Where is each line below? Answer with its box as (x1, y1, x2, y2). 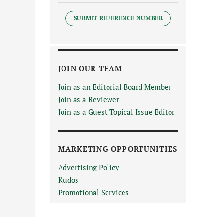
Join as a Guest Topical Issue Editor (58, 107, 175, 117)
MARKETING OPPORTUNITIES (58, 144, 178, 154)
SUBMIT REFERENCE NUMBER (73, 15, 163, 22)
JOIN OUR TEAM (58, 63, 123, 74)
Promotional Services (58, 187, 129, 198)
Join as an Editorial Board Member (58, 82, 171, 92)
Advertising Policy (58, 162, 119, 172)
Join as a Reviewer (58, 94, 119, 105)
